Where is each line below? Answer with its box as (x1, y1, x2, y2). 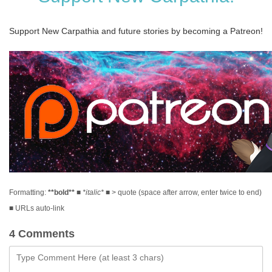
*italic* (83, 188, 104, 197)
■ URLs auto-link (9, 203, 64, 212)
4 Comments (9, 227, 75, 240)
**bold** (48, 188, 75, 197)
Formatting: (9, 188, 48, 197)
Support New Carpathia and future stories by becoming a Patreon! (9, 25, 263, 36)
